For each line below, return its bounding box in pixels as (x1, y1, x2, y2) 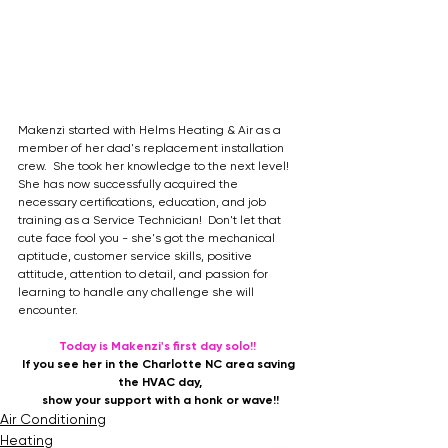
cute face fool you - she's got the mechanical (18, 231, 278, 245)
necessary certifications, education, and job (18, 195, 269, 209)
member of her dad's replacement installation (18, 141, 287, 155)
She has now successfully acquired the (18, 177, 241, 191)
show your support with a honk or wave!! (41, 393, 279, 407)
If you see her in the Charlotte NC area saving (22, 357, 298, 371)
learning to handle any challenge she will (18, 285, 257, 299)
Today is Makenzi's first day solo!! (58, 339, 259, 353)
